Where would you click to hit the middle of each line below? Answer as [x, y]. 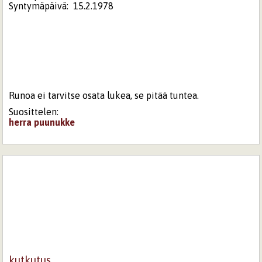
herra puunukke [42, 122]
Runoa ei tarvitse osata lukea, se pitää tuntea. [104, 95]
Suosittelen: [34, 111]
